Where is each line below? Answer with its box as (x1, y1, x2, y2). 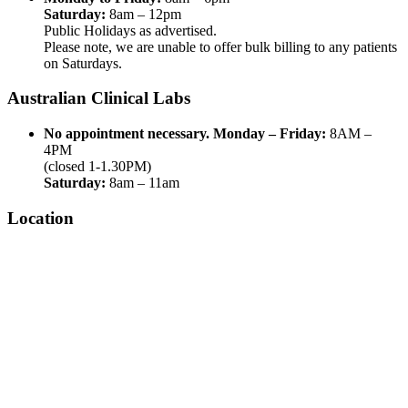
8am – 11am (106, 175, 179, 191)
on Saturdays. (44, 55, 122, 71)
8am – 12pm (106, 5, 181, 22)
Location (7, 208, 74, 228)
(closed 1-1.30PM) (44, 158, 151, 175)
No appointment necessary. (44, 126, 209, 142)
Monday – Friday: (213, 126, 326, 142)
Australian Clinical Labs (7, 88, 190, 108)
